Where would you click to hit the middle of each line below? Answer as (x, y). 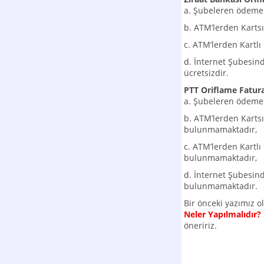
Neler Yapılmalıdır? (222, 214)
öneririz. (200, 225)
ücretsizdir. (206, 73)
